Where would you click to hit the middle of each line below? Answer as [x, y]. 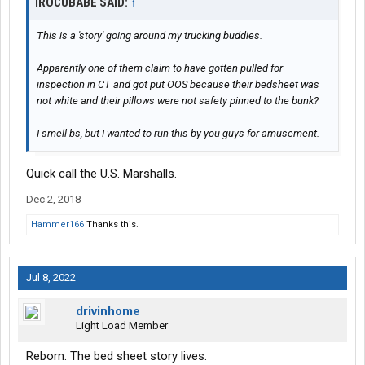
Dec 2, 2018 [53, 200]
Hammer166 [57, 225]
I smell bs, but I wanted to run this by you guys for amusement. [178, 134]
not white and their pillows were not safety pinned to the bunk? [178, 101]
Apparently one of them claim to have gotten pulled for [160, 68]
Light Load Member [122, 326]
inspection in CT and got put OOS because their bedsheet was [178, 85]
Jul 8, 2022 [51, 278]
